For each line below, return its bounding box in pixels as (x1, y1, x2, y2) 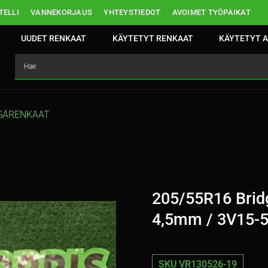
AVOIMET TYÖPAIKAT (172, 8, 251, 17)
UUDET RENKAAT (21, 33, 87, 44)
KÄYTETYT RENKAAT (112, 33, 193, 44)
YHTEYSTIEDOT (103, 8, 161, 17)
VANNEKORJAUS (31, 8, 93, 17)
